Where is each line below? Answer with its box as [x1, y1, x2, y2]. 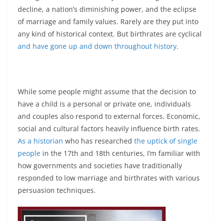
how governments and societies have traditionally [18, 160, 182, 170]
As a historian [18, 136, 63, 146]
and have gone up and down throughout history [18, 41, 177, 51]
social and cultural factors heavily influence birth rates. [18, 123, 200, 133]
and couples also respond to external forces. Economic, [18, 111, 200, 121]
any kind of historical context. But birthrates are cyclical [18, 29, 202, 38]
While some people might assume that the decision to [18, 86, 196, 96]
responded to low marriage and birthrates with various [18, 173, 200, 183]
